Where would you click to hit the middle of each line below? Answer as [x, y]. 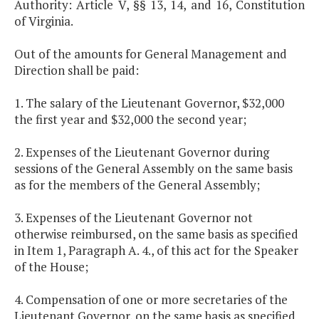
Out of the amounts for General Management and [151, 54]
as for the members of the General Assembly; [137, 185]
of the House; [51, 267]
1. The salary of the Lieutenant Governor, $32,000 [149, 103]
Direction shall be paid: [77, 70]
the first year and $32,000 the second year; [130, 120]
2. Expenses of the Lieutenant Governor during [142, 152]
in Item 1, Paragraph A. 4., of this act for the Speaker [156, 251]
